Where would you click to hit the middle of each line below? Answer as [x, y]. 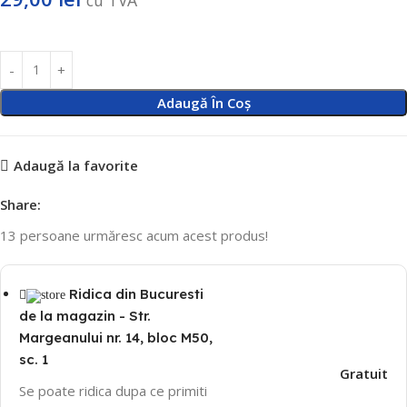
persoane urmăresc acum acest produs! [144, 235]
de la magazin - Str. [85, 315]
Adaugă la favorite [75, 166]
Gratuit [363, 373]
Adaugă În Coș [203, 102]
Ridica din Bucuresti [136, 293]
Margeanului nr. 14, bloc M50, [116, 337]
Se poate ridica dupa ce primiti [113, 390]
